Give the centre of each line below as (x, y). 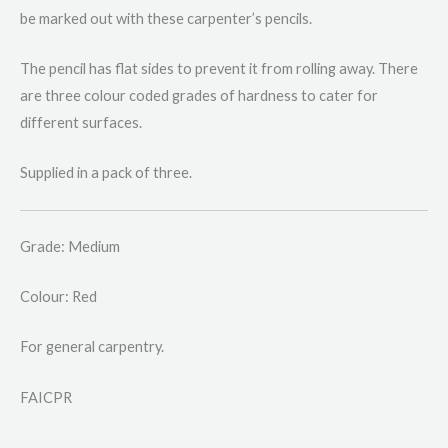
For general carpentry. (92, 347)
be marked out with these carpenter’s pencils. (166, 18)
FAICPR (46, 397)
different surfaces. (81, 122)
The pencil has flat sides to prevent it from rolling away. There (219, 68)
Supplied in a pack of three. (106, 173)
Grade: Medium (70, 246)
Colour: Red (58, 296)
